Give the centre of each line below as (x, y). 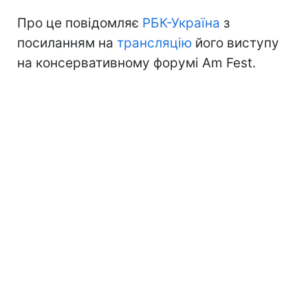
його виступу (235, 43)
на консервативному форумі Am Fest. (136, 63)
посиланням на (67, 43)
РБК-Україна (181, 23)
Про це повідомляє (80, 23)
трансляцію (154, 43)
